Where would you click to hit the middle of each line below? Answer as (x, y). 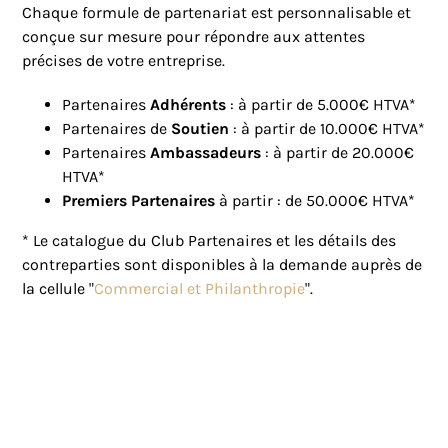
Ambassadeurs (208, 153)
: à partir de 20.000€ (340, 153)
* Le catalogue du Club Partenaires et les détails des (209, 241)
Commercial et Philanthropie (200, 289)
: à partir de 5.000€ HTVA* (323, 105)
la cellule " (58, 289)
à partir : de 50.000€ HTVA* (315, 201)
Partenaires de (117, 129)
